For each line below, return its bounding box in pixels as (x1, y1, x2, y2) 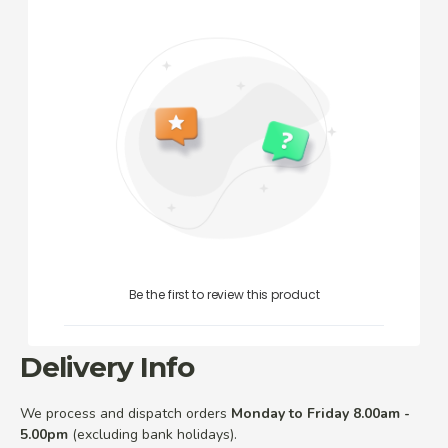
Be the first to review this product (128, 286, 320, 304)
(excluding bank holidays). (68, 425, 237, 445)
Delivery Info (20, 350, 194, 385)
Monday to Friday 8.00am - (231, 404, 410, 424)
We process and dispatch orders (20, 404, 231, 424)
